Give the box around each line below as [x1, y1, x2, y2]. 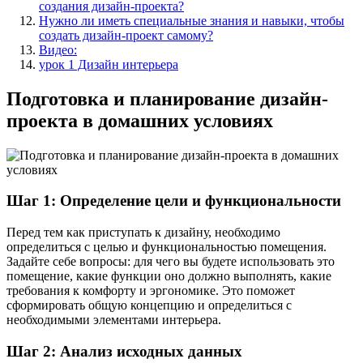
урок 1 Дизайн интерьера [39, 57, 178, 71]
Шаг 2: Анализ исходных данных [6, 342, 242, 360]
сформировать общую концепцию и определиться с [6, 298, 292, 313]
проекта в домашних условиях [6, 109, 273, 131]
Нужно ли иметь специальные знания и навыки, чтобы [39, 13, 344, 28]
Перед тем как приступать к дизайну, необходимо [6, 225, 280, 240]
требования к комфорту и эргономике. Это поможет [6, 284, 295, 298]
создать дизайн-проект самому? [39, 28, 213, 42]
